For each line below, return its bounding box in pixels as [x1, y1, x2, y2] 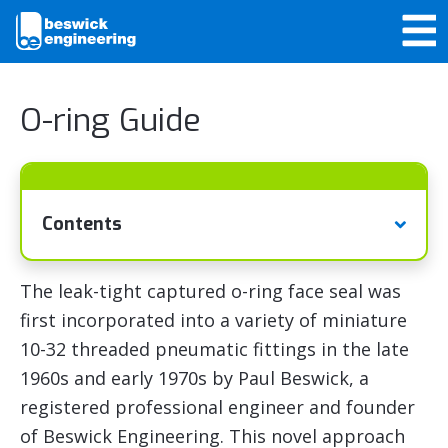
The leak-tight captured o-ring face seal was [20, 278, 401, 303]
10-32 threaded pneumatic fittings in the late [20, 336, 409, 361]
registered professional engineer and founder [20, 394, 415, 419]
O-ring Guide [20, 98, 201, 141]
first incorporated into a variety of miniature [20, 307, 407, 332]
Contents [42, 211, 122, 236]
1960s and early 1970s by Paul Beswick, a [20, 365, 369, 390]
